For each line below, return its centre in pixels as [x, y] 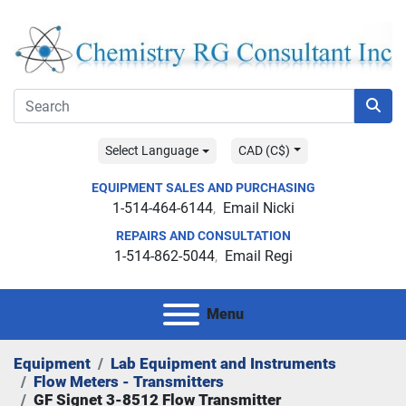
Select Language [152, 151]
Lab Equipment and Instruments [223, 364]
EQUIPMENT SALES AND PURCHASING [203, 188]
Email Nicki [258, 208]
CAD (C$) [264, 151]
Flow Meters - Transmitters [129, 382]
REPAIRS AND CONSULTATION [203, 236]
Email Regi [258, 256]
